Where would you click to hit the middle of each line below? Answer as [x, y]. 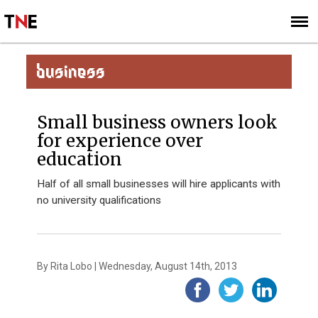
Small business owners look [158, 122]
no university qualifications [99, 200]
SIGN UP [278, 46]
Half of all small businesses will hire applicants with [159, 184]
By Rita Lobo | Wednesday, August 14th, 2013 [137, 266]
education [80, 159]
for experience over [120, 141]
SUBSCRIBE [224, 46]
